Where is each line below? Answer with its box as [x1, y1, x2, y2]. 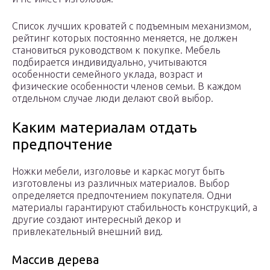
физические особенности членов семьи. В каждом [12, 81, 241, 92]
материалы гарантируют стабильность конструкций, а [12, 202, 257, 213]
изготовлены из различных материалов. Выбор [12, 178, 230, 189]
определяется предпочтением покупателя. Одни [12, 190, 231, 201]
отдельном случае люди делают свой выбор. [12, 93, 213, 104]
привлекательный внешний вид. [12, 226, 163, 237]
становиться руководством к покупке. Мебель [12, 45, 220, 56]
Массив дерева [12, 253, 99, 267]
